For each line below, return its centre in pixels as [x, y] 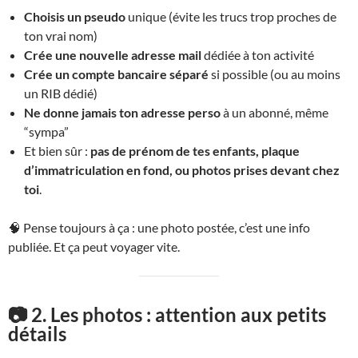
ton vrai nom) [61, 36]
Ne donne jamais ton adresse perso [122, 113]
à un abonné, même [274, 113]
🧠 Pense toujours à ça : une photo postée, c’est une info [159, 228]
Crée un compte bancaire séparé [116, 74]
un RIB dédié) [61, 93]
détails [37, 334]
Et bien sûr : [57, 151]
